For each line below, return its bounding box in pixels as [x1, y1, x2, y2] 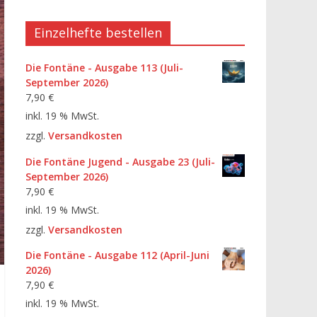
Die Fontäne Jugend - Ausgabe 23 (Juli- [25, 154, 215, 168]
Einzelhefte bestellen [34, 24, 162, 41]
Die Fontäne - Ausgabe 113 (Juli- [25, 61, 183, 74]
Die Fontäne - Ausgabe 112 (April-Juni [25, 248, 209, 263]
